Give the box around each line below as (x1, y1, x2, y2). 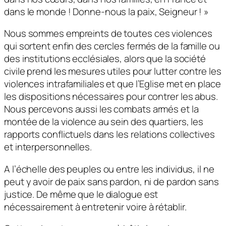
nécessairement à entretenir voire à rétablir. (4, 200, 187, 213)
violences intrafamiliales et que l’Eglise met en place (4, 77, 221, 91)
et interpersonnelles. (4, 140, 92, 154)
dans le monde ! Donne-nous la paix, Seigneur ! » (4, 5, 209, 18)
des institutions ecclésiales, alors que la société (4, 52, 206, 66)
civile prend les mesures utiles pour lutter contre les (4, 65, 221, 78)
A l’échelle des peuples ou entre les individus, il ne (4, 162, 214, 176)
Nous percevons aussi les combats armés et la (4, 102, 199, 116)
